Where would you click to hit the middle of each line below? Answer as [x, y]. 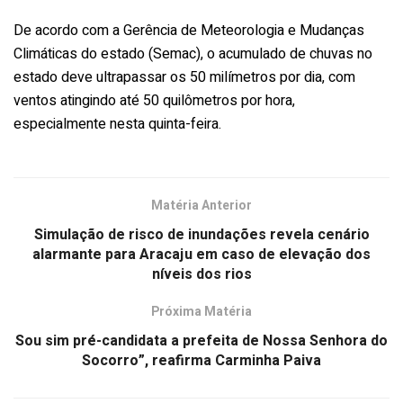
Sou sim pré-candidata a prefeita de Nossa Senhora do [201, 340]
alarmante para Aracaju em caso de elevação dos [201, 254]
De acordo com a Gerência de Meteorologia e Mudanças [189, 30]
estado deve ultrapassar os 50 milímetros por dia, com [184, 77]
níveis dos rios [201, 274]
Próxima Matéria [201, 311]
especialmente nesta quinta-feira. [117, 124]
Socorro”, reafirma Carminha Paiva [201, 360]
